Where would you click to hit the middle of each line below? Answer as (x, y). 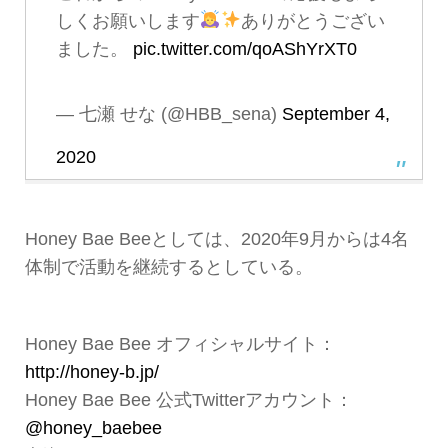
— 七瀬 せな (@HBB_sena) (168, 113)
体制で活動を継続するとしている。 (168, 266)
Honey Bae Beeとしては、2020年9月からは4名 (216, 238)
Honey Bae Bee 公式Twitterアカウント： (188, 400)
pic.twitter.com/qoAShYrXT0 (244, 48)
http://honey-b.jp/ (91, 372)
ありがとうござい (312, 20)
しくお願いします (127, 20)
